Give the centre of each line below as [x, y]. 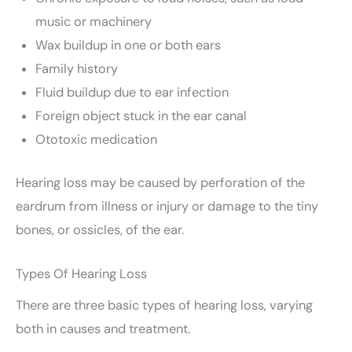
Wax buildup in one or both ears [128, 45]
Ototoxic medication [96, 139]
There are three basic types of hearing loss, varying [164, 305]
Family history [76, 68]
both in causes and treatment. [103, 328]
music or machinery [93, 21]
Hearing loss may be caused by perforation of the [160, 182]
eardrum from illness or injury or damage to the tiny [167, 206]
